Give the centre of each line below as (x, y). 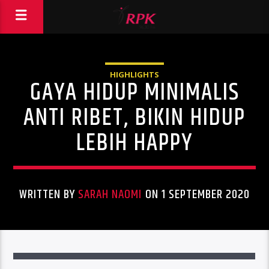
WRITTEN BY (49, 195)
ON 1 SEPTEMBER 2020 (196, 195)
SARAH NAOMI (110, 195)
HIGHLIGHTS (134, 74)
